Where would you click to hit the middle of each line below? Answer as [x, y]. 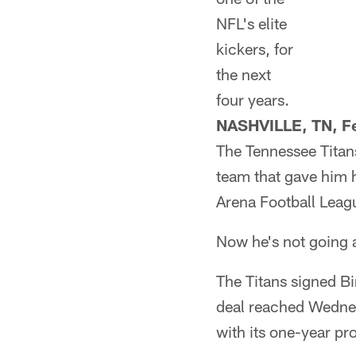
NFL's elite [252, 23]
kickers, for [255, 48]
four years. [253, 99]
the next [244, 74]
